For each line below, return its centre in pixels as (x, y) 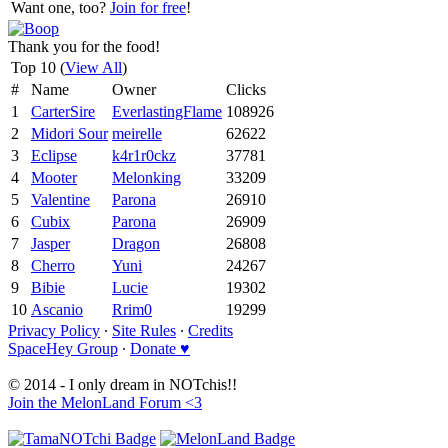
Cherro (53, 265)
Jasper (50, 243)
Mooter (54, 177)
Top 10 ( (38, 67)
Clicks (246, 89)
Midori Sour (69, 133)
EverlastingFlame (167, 111)
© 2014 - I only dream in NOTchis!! (122, 384)
